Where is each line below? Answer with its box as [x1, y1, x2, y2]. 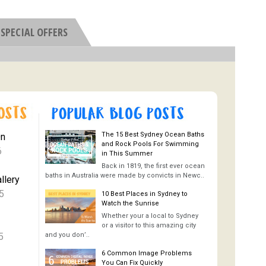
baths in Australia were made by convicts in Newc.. [45, 172, 204, 180]
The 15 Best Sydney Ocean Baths [102, 131, 204, 139]
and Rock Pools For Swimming [102, 140, 199, 148]
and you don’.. [45, 231, 90, 239]
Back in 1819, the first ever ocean [102, 162, 205, 170]
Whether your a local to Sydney [102, 212, 198, 220]
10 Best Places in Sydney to [102, 190, 188, 198]
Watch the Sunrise [102, 199, 159, 208]
